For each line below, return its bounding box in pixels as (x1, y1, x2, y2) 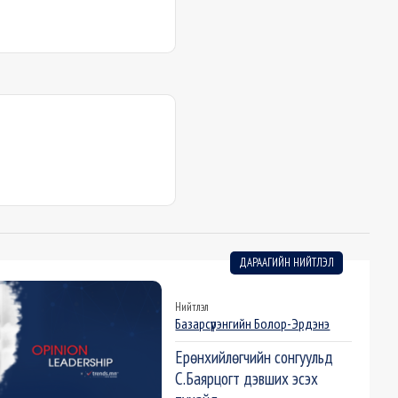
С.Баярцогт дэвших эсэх (175, 367, 319, 390)
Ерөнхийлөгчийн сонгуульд (175, 346, 334, 369)
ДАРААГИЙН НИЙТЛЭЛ (239, 255, 334, 271)
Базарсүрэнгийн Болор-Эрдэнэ (175, 314, 330, 333)
